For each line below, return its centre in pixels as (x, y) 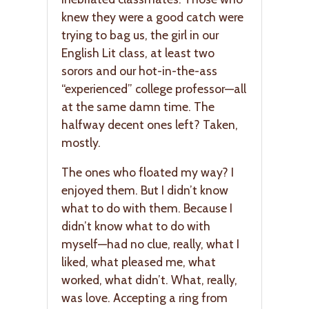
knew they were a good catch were (152, 17)
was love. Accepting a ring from (144, 298)
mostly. (81, 142)
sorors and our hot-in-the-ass (139, 70)
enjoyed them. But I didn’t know (145, 190)
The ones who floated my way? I (148, 172)
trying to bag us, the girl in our (140, 34)
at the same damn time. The (138, 106)
